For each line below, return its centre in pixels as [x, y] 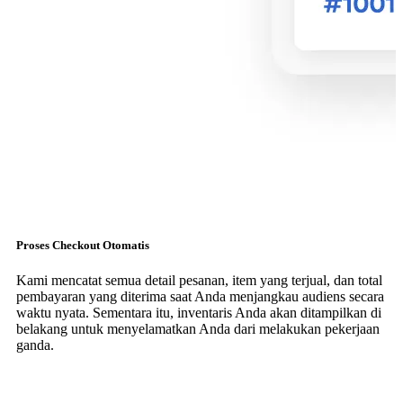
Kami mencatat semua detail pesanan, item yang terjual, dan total [199, 280]
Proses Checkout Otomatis [83, 245]
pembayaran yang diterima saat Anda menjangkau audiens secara [200, 296]
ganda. [35, 345]
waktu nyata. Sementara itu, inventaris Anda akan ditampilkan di [199, 312]
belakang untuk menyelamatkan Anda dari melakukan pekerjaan [198, 328]
